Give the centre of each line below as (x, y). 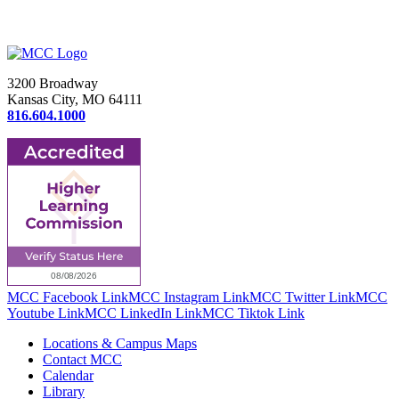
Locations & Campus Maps (120, 344)
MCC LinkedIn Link (143, 313)
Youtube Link (46, 313)
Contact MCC (82, 360)
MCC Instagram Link (189, 297)
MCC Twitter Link (302, 297)
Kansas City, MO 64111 (75, 100)
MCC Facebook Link (68, 297)
